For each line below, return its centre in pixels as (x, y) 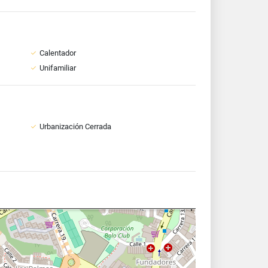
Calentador (57, 53)
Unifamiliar (57, 68)
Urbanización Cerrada (75, 127)
